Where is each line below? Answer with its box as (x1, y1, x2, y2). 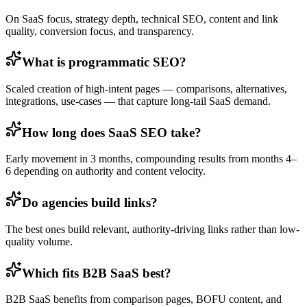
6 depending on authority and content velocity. (5, 165, 206, 177)
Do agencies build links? (22, 195, 158, 210)
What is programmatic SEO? (22, 55, 186, 70)
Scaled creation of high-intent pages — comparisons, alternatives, (5, 83, 287, 95)
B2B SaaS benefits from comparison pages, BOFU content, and (5, 293, 282, 306)
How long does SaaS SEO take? (22, 125, 201, 140)
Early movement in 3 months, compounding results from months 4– (5, 153, 297, 165)
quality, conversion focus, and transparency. (5, 25, 194, 37)
